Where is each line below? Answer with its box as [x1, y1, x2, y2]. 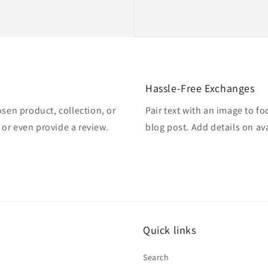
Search [143, 252, 169, 263]
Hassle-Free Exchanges [145, 81, 255, 96]
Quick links [143, 223, 196, 237]
